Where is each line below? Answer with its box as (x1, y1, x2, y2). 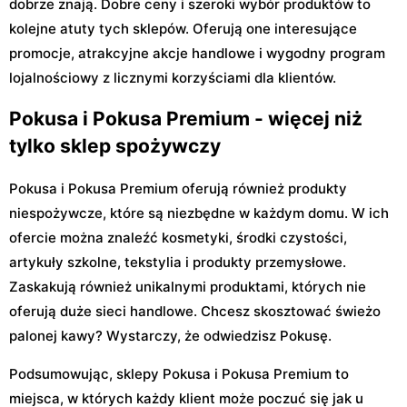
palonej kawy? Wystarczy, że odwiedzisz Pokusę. (9, 326, 332, 344)
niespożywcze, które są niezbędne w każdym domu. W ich (9, 203, 389, 222)
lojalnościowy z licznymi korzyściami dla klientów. (9, 68, 336, 86)
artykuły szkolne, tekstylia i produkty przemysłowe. (9, 253, 346, 271)
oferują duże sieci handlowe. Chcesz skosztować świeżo (9, 302, 381, 320)
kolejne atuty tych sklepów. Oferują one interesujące (9, 19, 357, 37)
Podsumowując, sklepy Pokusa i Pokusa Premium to (9, 364, 349, 382)
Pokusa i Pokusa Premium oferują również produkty (9, 179, 347, 197)
